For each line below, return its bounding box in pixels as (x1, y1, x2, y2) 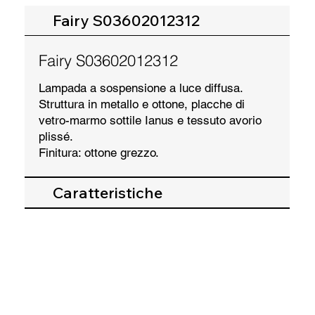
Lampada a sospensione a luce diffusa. (39, 80, 243, 95)
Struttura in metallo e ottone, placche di (39, 96, 245, 111)
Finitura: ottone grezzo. (39, 145, 160, 160)
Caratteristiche (53, 182, 163, 202)
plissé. (39, 129, 77, 143)
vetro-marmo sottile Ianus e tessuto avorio (39, 112, 262, 127)
